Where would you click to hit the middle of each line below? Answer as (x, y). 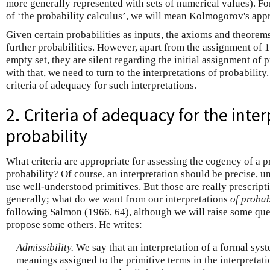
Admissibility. (45, 247)
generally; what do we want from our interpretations (118, 199)
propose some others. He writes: (74, 225)
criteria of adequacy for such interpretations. (101, 85)
